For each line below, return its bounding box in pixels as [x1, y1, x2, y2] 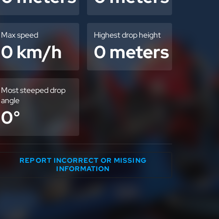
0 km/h [1, 40, 62, 64]
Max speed [1, 30, 38, 40]
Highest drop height [94, 30, 161, 40]
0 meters [94, 40, 169, 64]
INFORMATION [56, 164, 110, 174]
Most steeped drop [1, 85, 66, 95]
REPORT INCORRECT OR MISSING [20, 156, 147, 165]
